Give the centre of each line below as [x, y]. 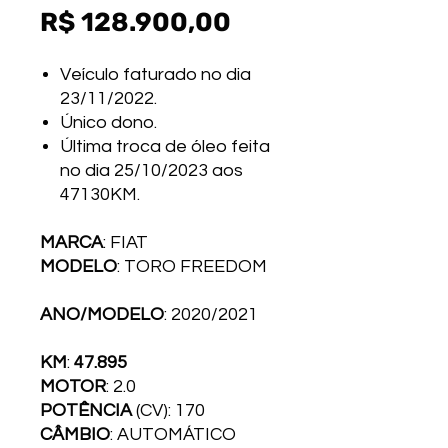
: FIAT [143, 242]
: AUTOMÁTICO [185, 434]
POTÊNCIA [88, 410]
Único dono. [108, 122]
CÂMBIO [75, 434]
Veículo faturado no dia [155, 74]
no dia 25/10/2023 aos [151, 170]
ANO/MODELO [102, 314]
